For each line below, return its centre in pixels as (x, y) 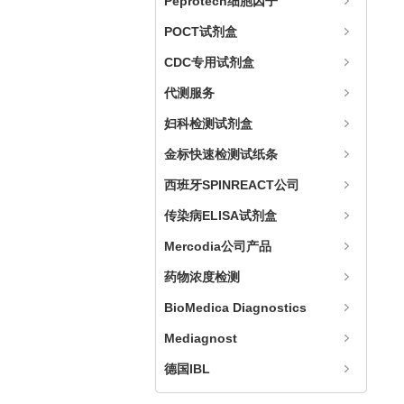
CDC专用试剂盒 (209, 62)
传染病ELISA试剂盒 (220, 216)
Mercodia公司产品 (218, 246)
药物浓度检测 (202, 277)
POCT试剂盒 (201, 32)
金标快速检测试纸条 (221, 154)
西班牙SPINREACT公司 (232, 185)
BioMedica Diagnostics (235, 308)
